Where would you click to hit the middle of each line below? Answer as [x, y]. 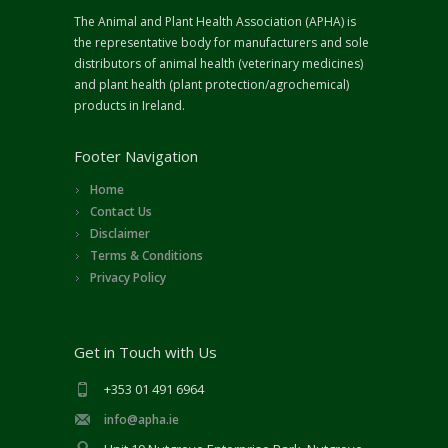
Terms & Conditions [146, 256]
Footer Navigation [136, 156]
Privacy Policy [128, 278]
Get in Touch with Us [145, 352]
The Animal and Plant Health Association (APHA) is [215, 22]
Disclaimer [120, 234]
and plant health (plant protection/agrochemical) [211, 85]
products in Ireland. [129, 106]
